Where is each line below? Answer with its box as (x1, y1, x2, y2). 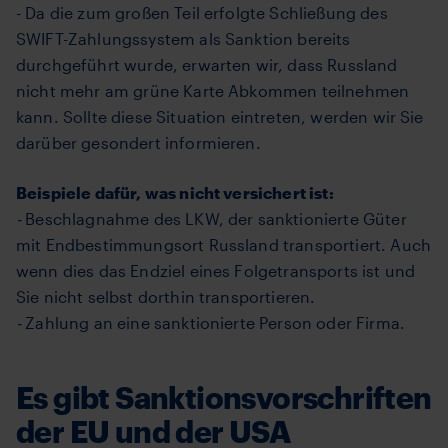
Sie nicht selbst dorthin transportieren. (16, 287, 316, 306)
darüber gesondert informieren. (16, 133, 261, 152)
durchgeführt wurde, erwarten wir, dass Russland (16, 55, 398, 74)
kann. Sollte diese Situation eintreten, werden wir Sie (16, 107, 424, 126)
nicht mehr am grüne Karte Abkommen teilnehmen (16, 81, 410, 100)
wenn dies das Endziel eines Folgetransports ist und (16, 261, 416, 280)
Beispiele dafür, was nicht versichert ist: (16, 183, 334, 202)
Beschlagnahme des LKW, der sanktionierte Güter (25, 209, 407, 228)
